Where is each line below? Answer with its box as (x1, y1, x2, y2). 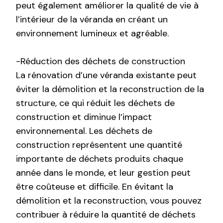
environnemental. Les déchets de (16, 124, 152, 137)
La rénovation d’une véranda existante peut (16, 69, 197, 81)
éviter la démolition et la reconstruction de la (16, 83, 204, 95)
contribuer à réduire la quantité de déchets (16, 208, 196, 221)
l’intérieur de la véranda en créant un (16, 13, 168, 25)
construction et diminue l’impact (16, 111, 152, 123)
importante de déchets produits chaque (16, 152, 183, 165)
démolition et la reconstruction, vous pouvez (16, 194, 202, 207)
